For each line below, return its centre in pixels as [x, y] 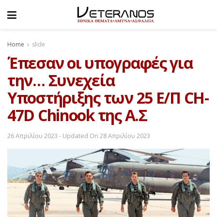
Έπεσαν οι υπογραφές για [100, 62]
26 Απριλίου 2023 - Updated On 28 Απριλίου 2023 [79, 136]
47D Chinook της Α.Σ [77, 115]
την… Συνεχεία [61, 80]
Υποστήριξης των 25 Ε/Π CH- [108, 97]
